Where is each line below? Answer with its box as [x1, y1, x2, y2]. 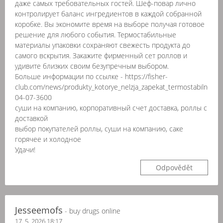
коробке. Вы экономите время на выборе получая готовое [15, 19, 205, 29]
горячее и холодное [15, 134, 81, 144]
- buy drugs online [63, 206, 120, 216]
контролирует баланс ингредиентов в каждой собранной [15, 9, 202, 18]
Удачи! [15, 145, 35, 154]
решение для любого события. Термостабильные [15, 30, 176, 39]
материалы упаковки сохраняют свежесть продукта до [15, 40, 190, 50]
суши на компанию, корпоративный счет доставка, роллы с [15, 103, 207, 112]
